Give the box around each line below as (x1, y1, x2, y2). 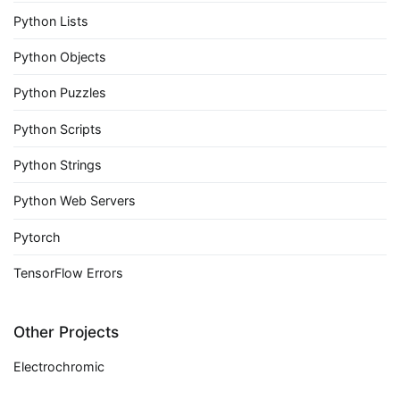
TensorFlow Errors (13, 265, 123, 281)
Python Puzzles (13, 85, 106, 101)
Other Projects (13, 322, 119, 342)
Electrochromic (13, 358, 104, 374)
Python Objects (13, 48, 106, 64)
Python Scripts (13, 121, 102, 137)
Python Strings (13, 157, 102, 173)
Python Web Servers (13, 193, 136, 209)
